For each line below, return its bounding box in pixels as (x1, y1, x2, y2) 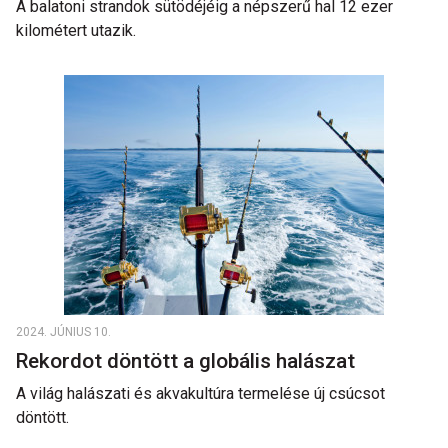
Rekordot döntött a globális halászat (16, 349, 360, 373)
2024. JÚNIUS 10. (16, 325, 111, 339)
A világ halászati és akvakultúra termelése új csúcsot (16, 384, 385, 403)
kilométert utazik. (16, 21, 136, 40)
